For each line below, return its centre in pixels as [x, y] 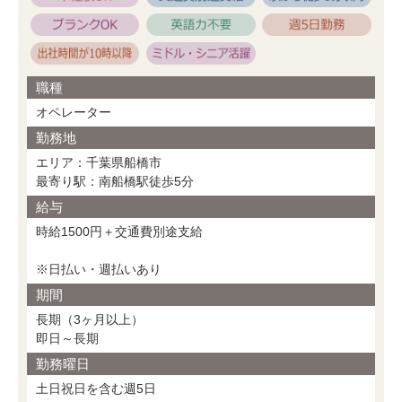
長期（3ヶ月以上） [90, 320]
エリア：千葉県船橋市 [99, 163]
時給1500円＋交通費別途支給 [119, 232]
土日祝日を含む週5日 [96, 389]
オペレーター [74, 113]
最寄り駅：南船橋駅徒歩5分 [115, 182]
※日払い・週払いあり [99, 270]
